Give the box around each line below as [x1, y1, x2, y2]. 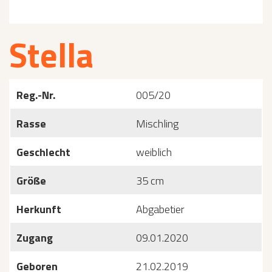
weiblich [136, 144, 172, 160]
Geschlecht [16, 144, 70, 160]
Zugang [16, 229, 53, 246]
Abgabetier [136, 201, 185, 217]
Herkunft [16, 201, 61, 217]
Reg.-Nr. [16, 87, 55, 103]
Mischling [136, 115, 178, 132]
